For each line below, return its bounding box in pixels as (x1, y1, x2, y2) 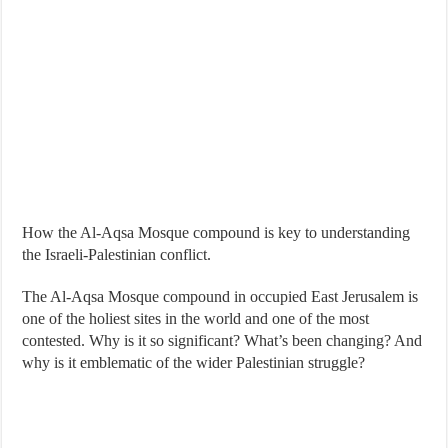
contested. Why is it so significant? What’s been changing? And (22, 332, 423, 349)
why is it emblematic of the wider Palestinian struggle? (22, 354, 366, 371)
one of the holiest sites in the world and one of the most (22, 310, 370, 327)
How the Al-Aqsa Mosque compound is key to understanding (22, 224, 411, 241)
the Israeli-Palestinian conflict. (22, 246, 212, 263)
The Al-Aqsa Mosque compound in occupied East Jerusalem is (22, 288, 419, 305)
